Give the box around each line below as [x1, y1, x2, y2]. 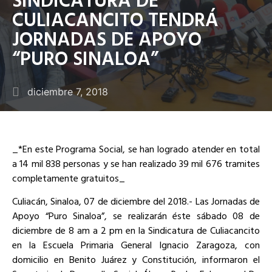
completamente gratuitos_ [12, 170, 125, 185]
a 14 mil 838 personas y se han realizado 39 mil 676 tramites [12, 155, 260, 171]
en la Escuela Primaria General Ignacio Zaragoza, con [12, 237, 260, 252]
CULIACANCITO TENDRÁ [12, 4, 219, 33]
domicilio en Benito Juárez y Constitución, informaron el [12, 251, 260, 267]
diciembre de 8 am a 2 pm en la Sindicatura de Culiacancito [12, 222, 260, 237]
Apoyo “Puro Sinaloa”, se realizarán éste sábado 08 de [12, 208, 260, 223]
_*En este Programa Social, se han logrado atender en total [12, 141, 260, 156]
